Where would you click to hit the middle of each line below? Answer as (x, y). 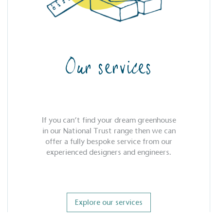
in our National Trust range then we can (109, 131)
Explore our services (109, 202)
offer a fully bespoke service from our (109, 142)
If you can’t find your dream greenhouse (109, 120)
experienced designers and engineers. (109, 152)
